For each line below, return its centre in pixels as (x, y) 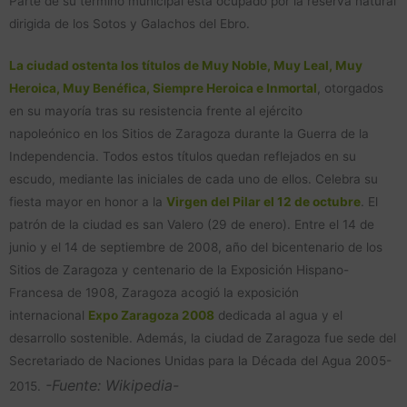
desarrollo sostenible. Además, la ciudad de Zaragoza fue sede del (203, 338)
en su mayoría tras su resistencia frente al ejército (156, 111)
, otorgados (350, 89)
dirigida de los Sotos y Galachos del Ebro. (129, 23)
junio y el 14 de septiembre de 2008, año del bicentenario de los (196, 248)
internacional (49, 316)
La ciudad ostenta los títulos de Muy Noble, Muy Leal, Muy (186, 66)
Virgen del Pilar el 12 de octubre (263, 202)
